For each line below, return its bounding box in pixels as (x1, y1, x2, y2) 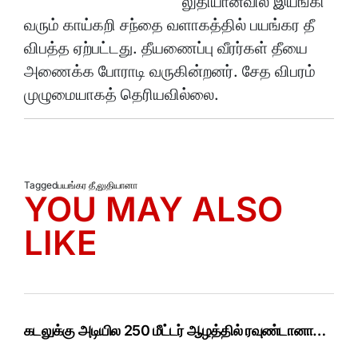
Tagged (24, 178, 58, 191)
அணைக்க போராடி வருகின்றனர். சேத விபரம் (24, 62, 316, 82)
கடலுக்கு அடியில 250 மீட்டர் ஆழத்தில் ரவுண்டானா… (24, 321, 326, 339)
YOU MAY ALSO (24, 188, 283, 229)
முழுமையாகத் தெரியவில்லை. (24, 85, 219, 105)
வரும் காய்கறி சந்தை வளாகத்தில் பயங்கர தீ (24, 15, 315, 35)
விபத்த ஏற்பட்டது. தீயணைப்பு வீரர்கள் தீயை (24, 38, 308, 58)
